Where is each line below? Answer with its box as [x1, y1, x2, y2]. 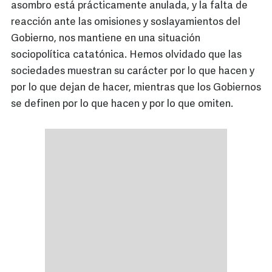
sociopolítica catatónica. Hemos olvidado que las [11, 50, 242, 61]
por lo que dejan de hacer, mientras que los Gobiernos [11, 83, 261, 93]
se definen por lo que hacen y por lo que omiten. [11, 99, 233, 110]
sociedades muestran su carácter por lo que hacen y [11, 66, 254, 77]
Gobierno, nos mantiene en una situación [11, 33, 200, 44]
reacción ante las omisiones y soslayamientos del [11, 17, 240, 28]
